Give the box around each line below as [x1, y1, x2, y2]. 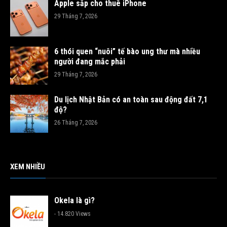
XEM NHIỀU [10, 162, 45, 172]
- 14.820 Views [54, 210, 91, 218]
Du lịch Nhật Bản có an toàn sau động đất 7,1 [54, 95, 208, 105]
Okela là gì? [54, 196, 95, 206]
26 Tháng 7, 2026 [54, 119, 97, 127]
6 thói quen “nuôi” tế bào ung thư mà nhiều [54, 47, 200, 57]
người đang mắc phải [54, 57, 125, 67]
